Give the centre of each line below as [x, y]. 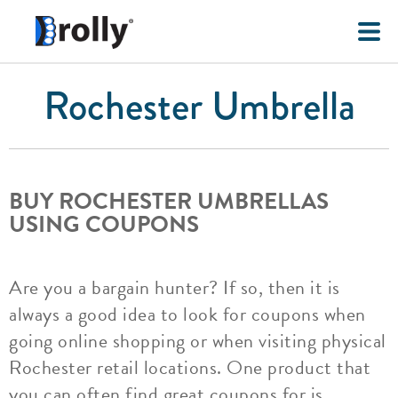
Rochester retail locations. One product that [190, 367]
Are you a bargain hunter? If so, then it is [175, 287]
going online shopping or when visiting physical [198, 341]
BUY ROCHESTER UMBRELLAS [169, 201]
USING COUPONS [104, 224]
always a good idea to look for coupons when [187, 314]
